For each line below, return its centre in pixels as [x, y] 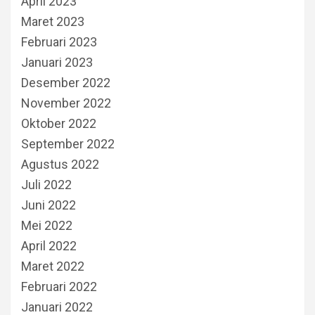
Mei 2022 [47, 225]
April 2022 [49, 245]
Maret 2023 [53, 21]
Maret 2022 [53, 266]
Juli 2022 [46, 184]
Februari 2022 [59, 286]
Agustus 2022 [60, 164]
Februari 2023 [59, 41]
